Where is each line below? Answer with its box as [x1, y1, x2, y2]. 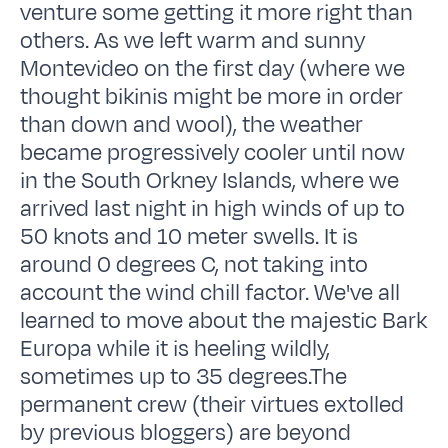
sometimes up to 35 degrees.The [20, 360, 348, 393]
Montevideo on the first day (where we [20, 52, 406, 85]
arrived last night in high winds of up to [20, 192, 406, 225]
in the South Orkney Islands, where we [20, 164, 400, 197]
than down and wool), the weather [20, 108, 364, 141]
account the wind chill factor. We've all [20, 276, 401, 309]
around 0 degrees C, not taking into [20, 248, 369, 281]
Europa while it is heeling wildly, [20, 332, 331, 365]
